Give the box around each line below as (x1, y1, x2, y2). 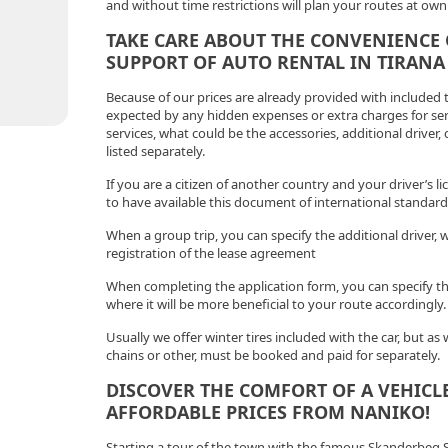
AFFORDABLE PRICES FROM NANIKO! (105, 400, 430, 424)
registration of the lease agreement (105, 244, 316, 262)
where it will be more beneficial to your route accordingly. (105, 295, 446, 313)
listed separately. (105, 142, 205, 160)
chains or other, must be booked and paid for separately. (105, 346, 440, 364)
